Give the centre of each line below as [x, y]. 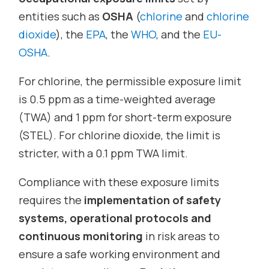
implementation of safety [153, 200]
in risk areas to [182, 236]
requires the [52, 200]
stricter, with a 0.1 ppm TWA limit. [104, 153]
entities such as [61, 16]
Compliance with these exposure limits [119, 182]
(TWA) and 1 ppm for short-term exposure [125, 117]
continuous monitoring [81, 236]
